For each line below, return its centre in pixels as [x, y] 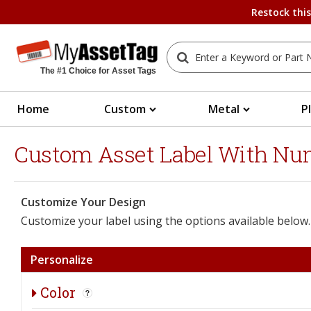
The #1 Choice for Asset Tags [98, 70]
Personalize [62, 259]
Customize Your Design [83, 202]
